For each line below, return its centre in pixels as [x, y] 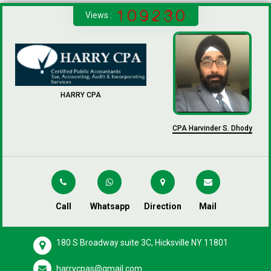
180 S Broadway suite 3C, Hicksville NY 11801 [142, 242]
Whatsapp [109, 206]
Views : [99, 15]
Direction [162, 206]
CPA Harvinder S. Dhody [212, 128]
